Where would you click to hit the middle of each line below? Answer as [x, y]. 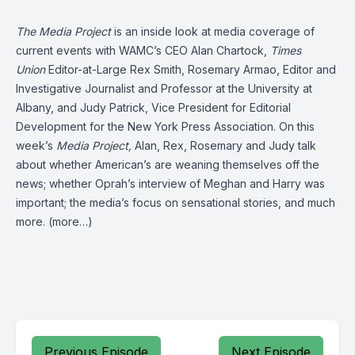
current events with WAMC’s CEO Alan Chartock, [143, 50]
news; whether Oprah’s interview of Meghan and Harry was [170, 183]
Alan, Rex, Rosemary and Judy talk [224, 145]
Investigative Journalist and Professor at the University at [164, 88]
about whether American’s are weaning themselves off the [168, 164]
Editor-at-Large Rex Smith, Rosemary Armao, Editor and [192, 69]
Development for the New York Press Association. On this [165, 126]
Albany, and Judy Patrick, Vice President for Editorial [153, 107]
